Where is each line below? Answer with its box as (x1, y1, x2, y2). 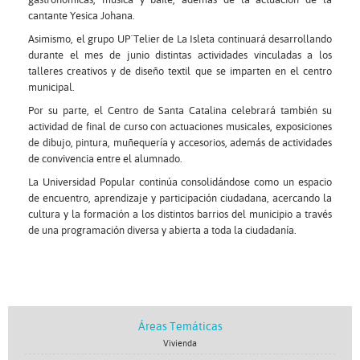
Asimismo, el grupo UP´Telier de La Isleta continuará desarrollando (28, 33, 332, 45)
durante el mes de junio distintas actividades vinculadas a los (28, 49, 332, 61)
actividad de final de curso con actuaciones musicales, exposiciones (28, 121, 332, 133)
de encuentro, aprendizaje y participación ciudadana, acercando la (28, 192, 332, 204)
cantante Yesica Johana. (28, 10, 135, 22)
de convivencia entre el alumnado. (28, 153, 182, 165)
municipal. (28, 81, 75, 93)
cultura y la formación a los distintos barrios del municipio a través (28, 208, 332, 220)
